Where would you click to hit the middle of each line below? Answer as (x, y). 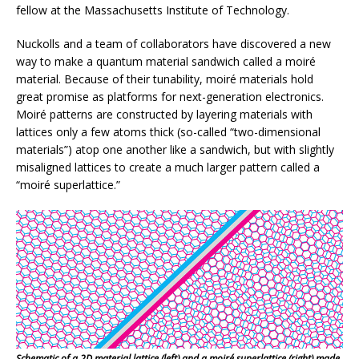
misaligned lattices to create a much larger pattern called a (168, 167)
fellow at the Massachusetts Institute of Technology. (153, 10)
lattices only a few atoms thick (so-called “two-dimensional (168, 131)
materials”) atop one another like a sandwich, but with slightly (175, 149)
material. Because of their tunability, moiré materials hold (165, 79)
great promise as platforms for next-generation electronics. (170, 96)
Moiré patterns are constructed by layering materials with (164, 114)
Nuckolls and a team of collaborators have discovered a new (173, 43)
